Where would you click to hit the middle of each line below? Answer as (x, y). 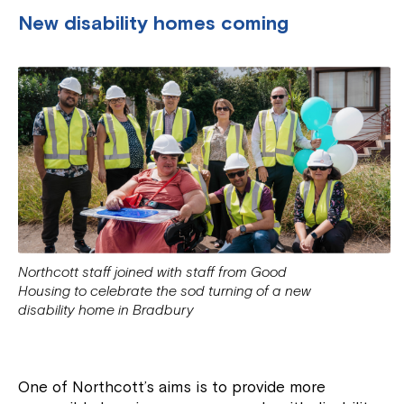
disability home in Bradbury (106, 309)
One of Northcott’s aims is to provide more (172, 387)
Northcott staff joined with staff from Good (153, 271)
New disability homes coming (154, 24)
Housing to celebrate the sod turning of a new (165, 290)
